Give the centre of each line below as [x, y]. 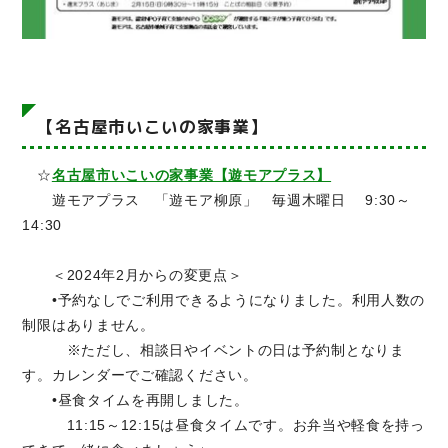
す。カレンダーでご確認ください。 [140, 374]
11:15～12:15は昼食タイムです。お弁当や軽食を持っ [223, 424]
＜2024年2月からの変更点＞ [132, 274]
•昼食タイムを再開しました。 [135, 399]
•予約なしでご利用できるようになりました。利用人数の [224, 299]
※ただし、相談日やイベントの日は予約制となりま [213, 349]
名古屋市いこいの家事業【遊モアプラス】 [191, 174]
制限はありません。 [88, 324]
